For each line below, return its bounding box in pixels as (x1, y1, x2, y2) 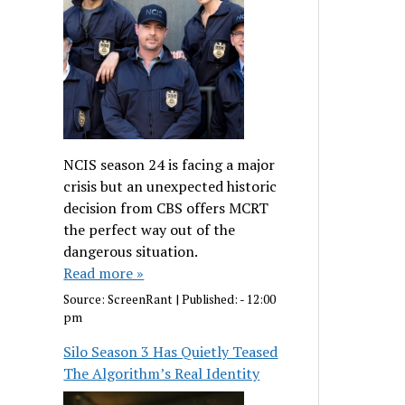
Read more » (63, 262, 145, 283)
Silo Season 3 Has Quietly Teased (63, 342, 278, 363)
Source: (63, 290, 108, 307)
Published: (182, 290, 240, 307)
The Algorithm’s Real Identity (63, 363, 260, 384)
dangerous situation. (63, 240, 198, 261)
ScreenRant (108, 290, 174, 307)
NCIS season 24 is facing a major (63, 154, 276, 174)
